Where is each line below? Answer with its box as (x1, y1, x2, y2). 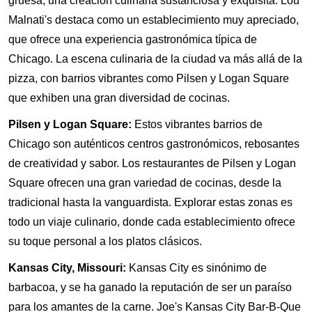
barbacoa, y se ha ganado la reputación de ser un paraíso (8, 281, 292, 293)
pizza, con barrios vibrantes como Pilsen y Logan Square (8, 72, 289, 84)
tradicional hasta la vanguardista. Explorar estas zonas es (8, 196, 292, 208)
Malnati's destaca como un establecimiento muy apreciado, (8, 13, 299, 26)
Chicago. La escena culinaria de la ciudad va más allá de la (8, 52, 302, 65)
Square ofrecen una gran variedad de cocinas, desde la (8, 176, 281, 189)
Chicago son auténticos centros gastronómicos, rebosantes (8, 137, 299, 150)
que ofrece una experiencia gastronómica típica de (8, 33, 257, 45)
